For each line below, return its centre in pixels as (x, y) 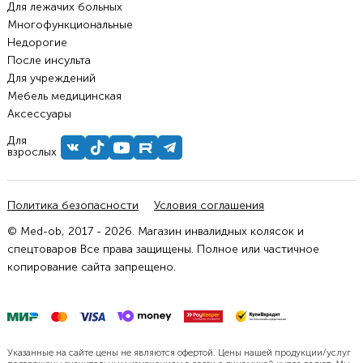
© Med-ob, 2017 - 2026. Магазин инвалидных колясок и (155, 232)
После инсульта (49, 61)
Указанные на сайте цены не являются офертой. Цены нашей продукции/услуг (179, 353)
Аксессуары (39, 114)
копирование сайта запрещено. (91, 267)
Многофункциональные (70, 25)
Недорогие (37, 43)
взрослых (32, 152)
